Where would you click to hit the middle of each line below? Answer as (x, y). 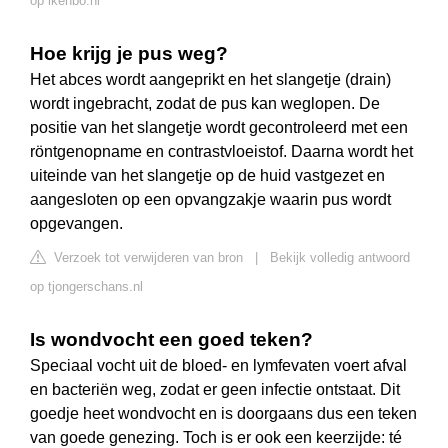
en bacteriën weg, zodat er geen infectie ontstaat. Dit (215, 390)
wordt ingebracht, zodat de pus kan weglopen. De (205, 104)
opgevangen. (76, 224)
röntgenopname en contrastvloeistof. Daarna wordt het (221, 152)
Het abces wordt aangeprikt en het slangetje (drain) (210, 80)
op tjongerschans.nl (86, 287)
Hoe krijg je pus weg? (129, 54)
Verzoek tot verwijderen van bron (146, 258)
